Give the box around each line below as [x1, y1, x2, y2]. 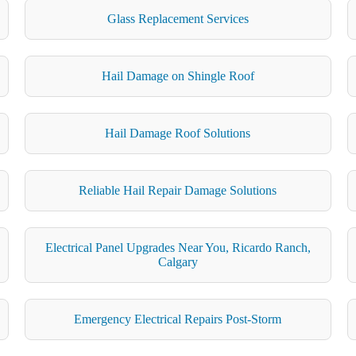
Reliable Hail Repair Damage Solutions [79, 183, 277, 197]
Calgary [157, 254, 198, 269]
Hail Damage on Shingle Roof [101, 68, 254, 83]
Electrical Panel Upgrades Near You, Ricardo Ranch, [44, 240, 311, 254]
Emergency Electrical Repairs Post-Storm [74, 311, 282, 326]
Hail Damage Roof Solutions [105, 126, 251, 140]
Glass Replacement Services [106, 11, 249, 25]
